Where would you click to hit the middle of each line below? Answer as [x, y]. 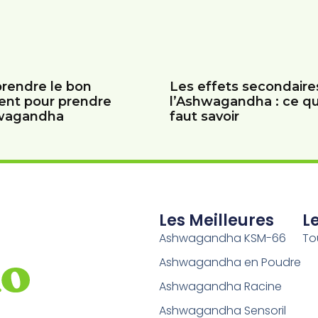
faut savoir [204, 117]
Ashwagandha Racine [220, 286]
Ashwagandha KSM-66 [223, 238]
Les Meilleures [216, 220]
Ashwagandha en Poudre [230, 262]
